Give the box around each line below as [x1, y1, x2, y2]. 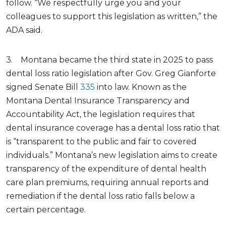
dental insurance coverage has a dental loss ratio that [6, 123, 220, 133]
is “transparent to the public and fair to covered [6, 137, 197, 147]
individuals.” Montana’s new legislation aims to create [6, 150, 217, 160]
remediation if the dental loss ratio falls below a [6, 191, 195, 201]
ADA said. [6, 25, 42, 35]
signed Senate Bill [6, 82, 80, 92]
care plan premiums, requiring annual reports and [6, 178, 209, 188]
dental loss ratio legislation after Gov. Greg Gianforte [6, 69, 216, 79]
